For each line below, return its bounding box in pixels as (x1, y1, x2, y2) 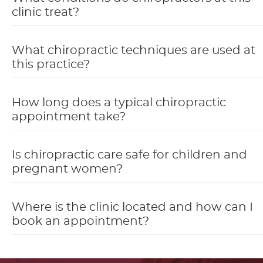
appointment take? (12, 111, 126, 123)
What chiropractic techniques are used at (12, 45, 255, 57)
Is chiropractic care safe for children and (12, 149, 247, 161)
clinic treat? (12, 6, 79, 19)
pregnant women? (12, 163, 123, 176)
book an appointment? (12, 215, 149, 228)
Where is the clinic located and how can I (12, 201, 253, 214)
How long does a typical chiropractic (12, 97, 226, 109)
